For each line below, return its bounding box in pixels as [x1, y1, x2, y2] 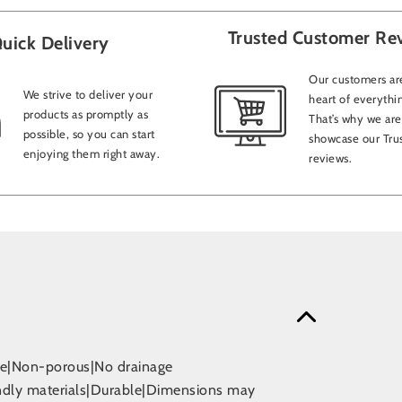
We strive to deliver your [22, 86, 153, 101]
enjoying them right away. [22, 145, 160, 161]
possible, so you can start [22, 126, 155, 141]
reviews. [309, 151, 352, 166]
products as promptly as [22, 106, 148, 121]
